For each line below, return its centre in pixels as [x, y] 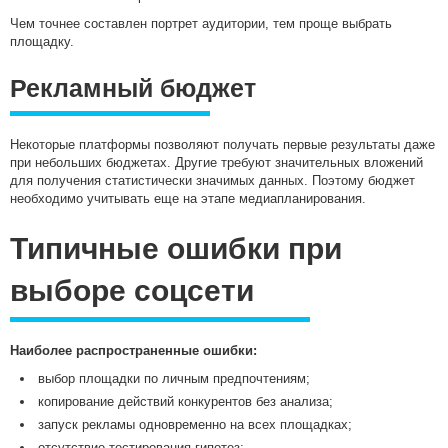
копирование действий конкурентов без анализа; [185, 402]
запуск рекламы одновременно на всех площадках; [195, 425]
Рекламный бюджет [133, 88]
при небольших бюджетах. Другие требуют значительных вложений [216, 163]
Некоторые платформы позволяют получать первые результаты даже [222, 145]
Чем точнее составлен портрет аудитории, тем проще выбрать [201, 24]
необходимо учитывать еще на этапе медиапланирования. [188, 199]
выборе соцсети [132, 291]
